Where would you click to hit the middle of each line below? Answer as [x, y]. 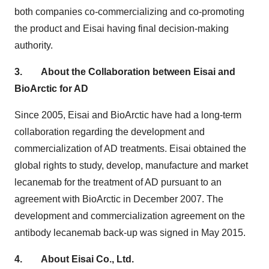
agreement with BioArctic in [74, 199]
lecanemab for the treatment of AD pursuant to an [118, 182]
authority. [34, 45]
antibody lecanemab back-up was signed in [108, 232]
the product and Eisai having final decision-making [122, 28]
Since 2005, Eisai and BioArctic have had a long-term [128, 115]
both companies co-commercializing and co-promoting [129, 11]
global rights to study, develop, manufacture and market [131, 165]
